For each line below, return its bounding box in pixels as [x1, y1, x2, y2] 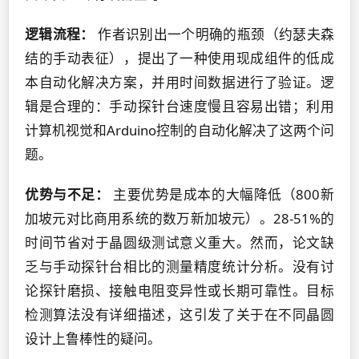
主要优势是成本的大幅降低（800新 [109, 185, 335, 204]
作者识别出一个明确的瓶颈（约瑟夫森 [94, 25, 335, 43]
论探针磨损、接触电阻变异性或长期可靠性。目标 [25, 281, 334, 300]
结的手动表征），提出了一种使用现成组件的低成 [25, 49, 334, 67]
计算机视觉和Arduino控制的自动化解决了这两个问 [25, 121, 334, 139]
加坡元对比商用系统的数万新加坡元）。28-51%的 [25, 209, 334, 228]
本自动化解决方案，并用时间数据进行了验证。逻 [25, 73, 334, 91]
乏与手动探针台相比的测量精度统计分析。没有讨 [25, 257, 334, 276]
